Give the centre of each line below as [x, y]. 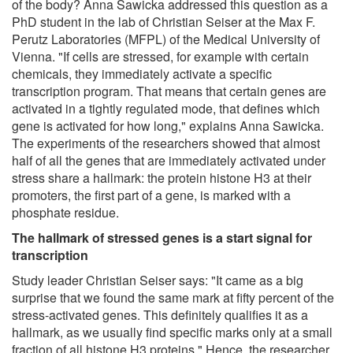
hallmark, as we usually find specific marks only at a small [172, 332]
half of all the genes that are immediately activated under [169, 160]
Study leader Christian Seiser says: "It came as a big [158, 280]
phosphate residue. [65, 212]
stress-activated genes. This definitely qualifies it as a [160, 314]
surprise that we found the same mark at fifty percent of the [173, 297]
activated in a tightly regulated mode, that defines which [166, 108]
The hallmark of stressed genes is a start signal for [162, 237]
